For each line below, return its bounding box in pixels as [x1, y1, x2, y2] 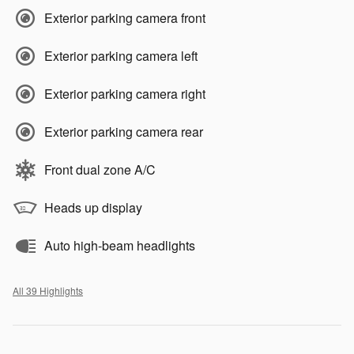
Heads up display [44, 198, 142, 217]
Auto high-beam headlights [44, 235, 195, 254]
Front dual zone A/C [44, 160, 156, 179]
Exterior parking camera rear [44, 122, 203, 141]
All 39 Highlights [13, 283, 83, 297]
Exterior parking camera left [44, 46, 198, 65]
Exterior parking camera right [44, 84, 205, 103]
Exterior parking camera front [44, 8, 205, 27]
